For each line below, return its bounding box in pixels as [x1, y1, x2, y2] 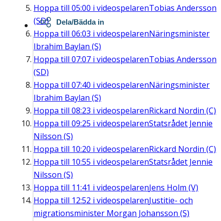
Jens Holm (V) [149, 182, 198, 193]
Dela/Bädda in [56, 18, 104, 27]
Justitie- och [149, 195, 193, 206]
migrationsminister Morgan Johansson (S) [34, 208, 189, 219]
